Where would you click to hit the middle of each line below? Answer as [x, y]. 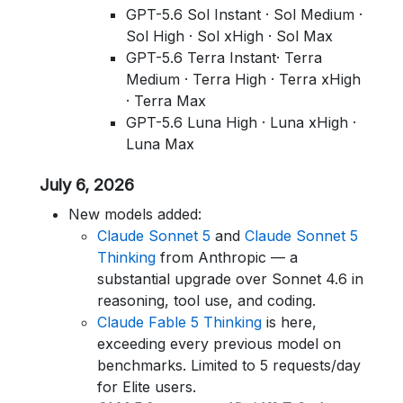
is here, [289, 322]
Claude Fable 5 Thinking [179, 322]
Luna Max [160, 144]
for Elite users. [147, 387]
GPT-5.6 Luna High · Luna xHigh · [241, 122]
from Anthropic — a [227, 257]
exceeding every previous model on [219, 344]
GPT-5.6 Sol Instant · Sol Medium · [244, 14]
